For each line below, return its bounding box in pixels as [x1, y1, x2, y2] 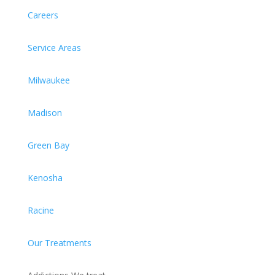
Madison [27, 107, 62, 118]
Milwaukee [27, 74, 70, 86]
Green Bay [27, 139, 69, 151]
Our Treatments [27, 237, 91, 249]
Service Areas [27, 42, 81, 53]
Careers [27, 9, 58, 21]
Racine [27, 204, 54, 216]
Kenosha [27, 172, 63, 184]
